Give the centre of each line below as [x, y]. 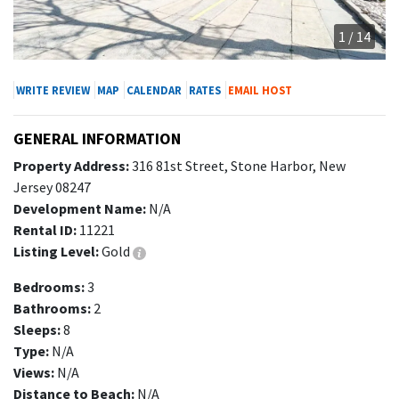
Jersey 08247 [52, 187]
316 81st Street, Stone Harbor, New [237, 166]
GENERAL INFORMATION [97, 138]
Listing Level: [56, 251]
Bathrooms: [52, 308]
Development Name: [80, 208]
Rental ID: [45, 230]
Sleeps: [37, 330]
